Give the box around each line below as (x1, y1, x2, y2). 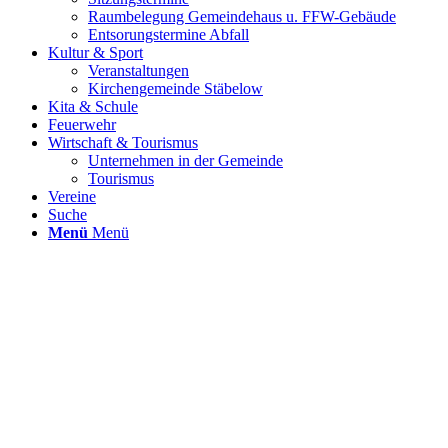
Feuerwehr (48, 116, 116, 133)
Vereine (48, 188, 96, 205)
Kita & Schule (48, 98, 138, 115)
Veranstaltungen (88, 62, 189, 79)
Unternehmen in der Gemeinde (88, 152, 283, 169)
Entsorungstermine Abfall (88, 26, 249, 43)
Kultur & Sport (48, 44, 143, 61)
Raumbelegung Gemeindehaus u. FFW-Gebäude (88, 8, 396, 25)
